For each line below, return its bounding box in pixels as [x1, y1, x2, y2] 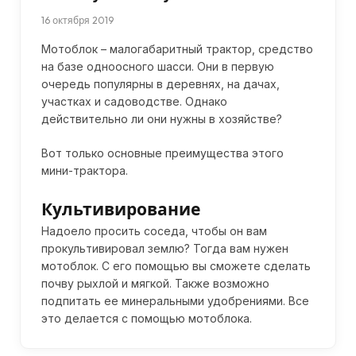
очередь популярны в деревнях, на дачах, [41, 76, 280, 91]
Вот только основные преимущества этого [41, 145, 284, 160]
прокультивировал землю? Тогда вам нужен [41, 241, 288, 255]
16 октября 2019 [41, 14, 114, 26]
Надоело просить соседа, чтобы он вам [41, 223, 267, 238]
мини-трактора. [41, 163, 128, 177]
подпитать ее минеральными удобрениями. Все [41, 293, 309, 308]
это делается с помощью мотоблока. [41, 311, 252, 325]
